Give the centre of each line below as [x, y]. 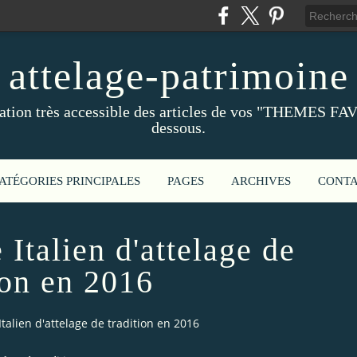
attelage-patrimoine [178, 76]
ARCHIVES [261, 181]
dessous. [178, 127]
